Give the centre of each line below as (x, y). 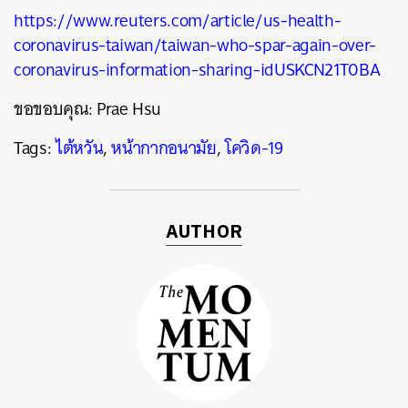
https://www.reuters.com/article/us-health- (178, 20)
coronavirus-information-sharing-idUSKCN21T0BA (197, 70)
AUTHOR (204, 233)
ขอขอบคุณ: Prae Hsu (88, 109)
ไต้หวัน (79, 148)
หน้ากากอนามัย (164, 148)
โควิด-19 (254, 148)
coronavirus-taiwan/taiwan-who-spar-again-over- (195, 45)
